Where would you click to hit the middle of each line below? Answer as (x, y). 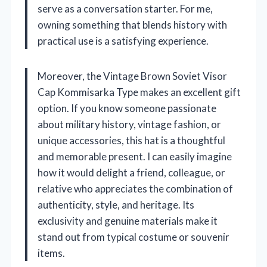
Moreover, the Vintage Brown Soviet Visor (132, 76)
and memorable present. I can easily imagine (135, 156)
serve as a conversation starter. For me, (125, 8)
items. (51, 253)
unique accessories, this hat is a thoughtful (131, 140)
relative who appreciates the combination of (135, 188)
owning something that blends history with (132, 24)
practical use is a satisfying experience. (123, 41)
